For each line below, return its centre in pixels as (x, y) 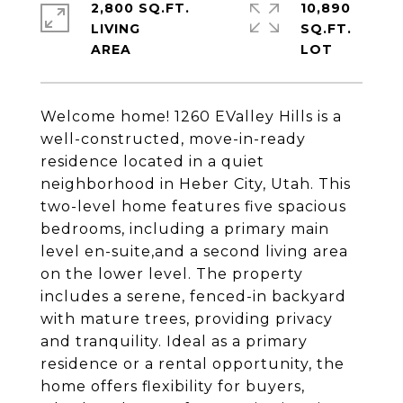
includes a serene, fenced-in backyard (193, 296)
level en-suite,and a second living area (194, 251)
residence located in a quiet (152, 161)
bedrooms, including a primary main (185, 229)
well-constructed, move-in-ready (173, 139)
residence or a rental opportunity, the (193, 364)
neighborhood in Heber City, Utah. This (196, 184)
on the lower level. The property (172, 274)
